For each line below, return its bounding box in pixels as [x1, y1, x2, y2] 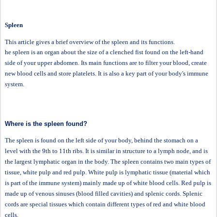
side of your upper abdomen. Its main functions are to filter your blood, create [5, 59, 207, 67]
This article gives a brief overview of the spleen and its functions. [5, 38, 175, 46]
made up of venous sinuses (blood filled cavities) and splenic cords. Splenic [5, 190, 202, 198]
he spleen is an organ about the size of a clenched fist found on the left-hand [5, 48, 203, 56]
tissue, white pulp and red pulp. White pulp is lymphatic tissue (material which [5, 169, 210, 176]
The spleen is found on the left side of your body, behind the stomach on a [5, 137, 198, 144]
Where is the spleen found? [5, 120, 87, 128]
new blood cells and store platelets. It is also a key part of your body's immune [5, 70, 208, 77]
